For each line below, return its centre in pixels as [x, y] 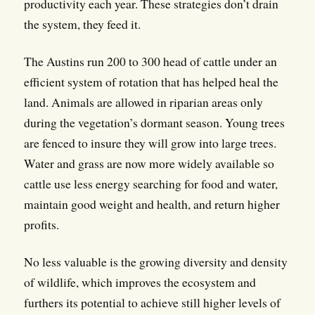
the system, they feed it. [82, 24]
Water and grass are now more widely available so [149, 163]
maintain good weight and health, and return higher [152, 204]
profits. [41, 225]
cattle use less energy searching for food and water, [150, 184]
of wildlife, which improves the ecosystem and [140, 282]
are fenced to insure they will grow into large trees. [150, 143]
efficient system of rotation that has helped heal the [151, 82]
